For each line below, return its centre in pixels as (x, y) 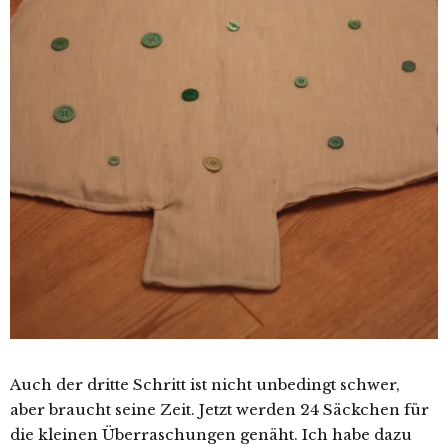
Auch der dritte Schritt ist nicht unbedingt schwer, (205, 384)
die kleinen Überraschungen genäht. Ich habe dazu (211, 434)
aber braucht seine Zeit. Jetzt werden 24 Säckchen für (219, 409)
